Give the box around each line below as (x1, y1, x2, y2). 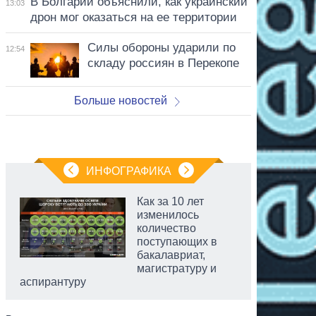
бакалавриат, (137, 248, 205, 261)
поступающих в (137, 235, 217, 248)
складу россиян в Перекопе (87, 56, 239, 70)
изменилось (137, 208, 199, 221)
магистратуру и (137, 262, 217, 274)
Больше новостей (74, 94, 168, 107)
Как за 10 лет (137, 195, 204, 207)
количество (137, 221, 196, 234)
